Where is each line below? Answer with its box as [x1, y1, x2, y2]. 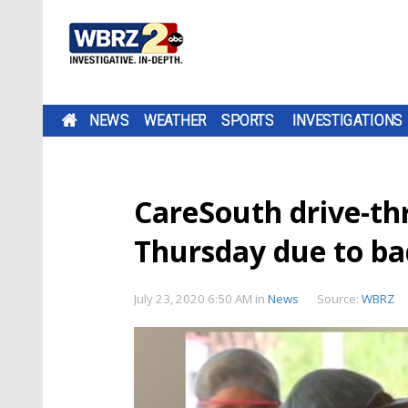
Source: [317, 291, 362, 307]
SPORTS [221, 111, 274, 129]
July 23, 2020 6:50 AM [134, 291, 255, 307]
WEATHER [143, 111, 207, 129]
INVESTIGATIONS [291, 111, 403, 129]
